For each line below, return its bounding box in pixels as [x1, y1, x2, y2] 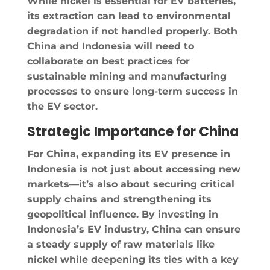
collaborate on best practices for [27, 55, 190, 67]
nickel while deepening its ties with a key [27, 253, 239, 265]
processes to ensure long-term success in [27, 85, 238, 97]
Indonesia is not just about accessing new [27, 163, 240, 175]
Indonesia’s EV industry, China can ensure [27, 223, 240, 235]
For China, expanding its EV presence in [27, 148, 230, 160]
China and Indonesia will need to [27, 40, 194, 52]
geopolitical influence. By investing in [27, 208, 218, 220]
